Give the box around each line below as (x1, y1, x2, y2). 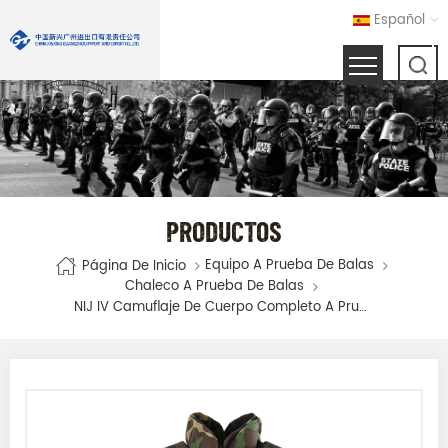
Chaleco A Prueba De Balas (125, 276, 304, 298)
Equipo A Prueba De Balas (205, 254, 374, 276)
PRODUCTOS (166, 213, 282, 248)
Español (374, 10, 425, 31)
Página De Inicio (82, 255, 186, 277)
